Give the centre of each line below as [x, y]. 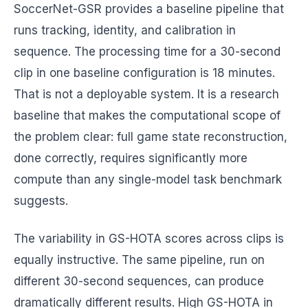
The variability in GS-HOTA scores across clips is [149, 239]
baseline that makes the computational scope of [147, 115]
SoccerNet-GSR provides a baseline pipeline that [149, 9]
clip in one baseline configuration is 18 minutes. [144, 73]
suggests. [41, 201]
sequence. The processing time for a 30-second [147, 52]
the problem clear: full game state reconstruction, [151, 137]
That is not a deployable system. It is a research [146, 94]
